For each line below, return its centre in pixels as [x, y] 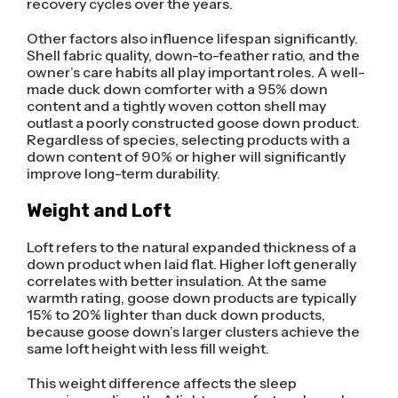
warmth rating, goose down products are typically [191, 297]
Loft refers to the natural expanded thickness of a [191, 247]
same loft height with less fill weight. [147, 348]
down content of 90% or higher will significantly [186, 156]
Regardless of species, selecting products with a [188, 139]
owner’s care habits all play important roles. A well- [195, 72]
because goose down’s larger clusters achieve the [193, 331]
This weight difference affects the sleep [161, 382]
